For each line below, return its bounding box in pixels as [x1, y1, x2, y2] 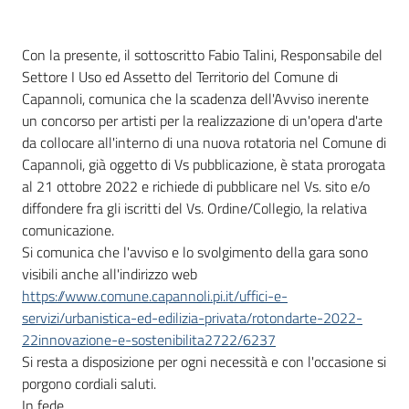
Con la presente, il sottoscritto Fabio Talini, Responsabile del [22, 44, 383, 66]
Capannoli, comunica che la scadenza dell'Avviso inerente [22, 88, 369, 110]
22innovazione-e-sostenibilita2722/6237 [22, 329, 276, 351]
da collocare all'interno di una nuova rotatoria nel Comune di [22, 131, 386, 153]
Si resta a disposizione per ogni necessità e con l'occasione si [22, 351, 386, 372]
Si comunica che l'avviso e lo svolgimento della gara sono [22, 241, 368, 263]
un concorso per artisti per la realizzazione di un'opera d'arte [22, 110, 383, 131]
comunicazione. [22, 219, 114, 241]
